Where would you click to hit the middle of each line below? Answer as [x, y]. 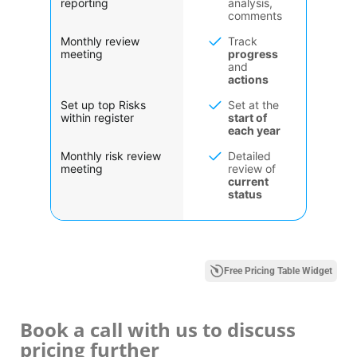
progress [253, 53]
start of [247, 117]
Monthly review [100, 41]
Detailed [249, 155]
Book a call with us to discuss [158, 329]
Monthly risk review [111, 155]
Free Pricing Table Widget [278, 271]
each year [254, 130]
